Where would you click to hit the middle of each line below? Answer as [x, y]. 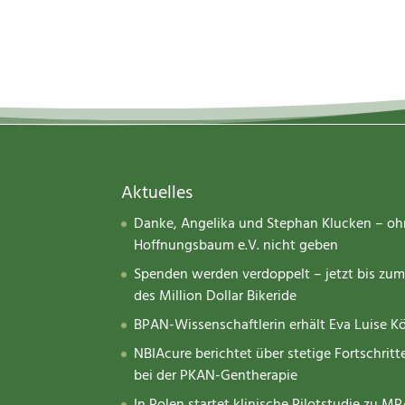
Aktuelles [157, 193]
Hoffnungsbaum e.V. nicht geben [236, 246]
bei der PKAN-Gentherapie [216, 377]
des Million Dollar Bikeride [216, 297]
